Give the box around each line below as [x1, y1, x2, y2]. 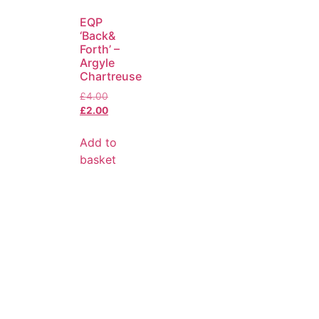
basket [80, 152, 116, 167]
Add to [80, 135, 117, 150]
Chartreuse [80, 68, 142, 83]
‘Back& [80, 28, 115, 43]
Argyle [80, 55, 115, 70]
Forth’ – [80, 41, 120, 56]
